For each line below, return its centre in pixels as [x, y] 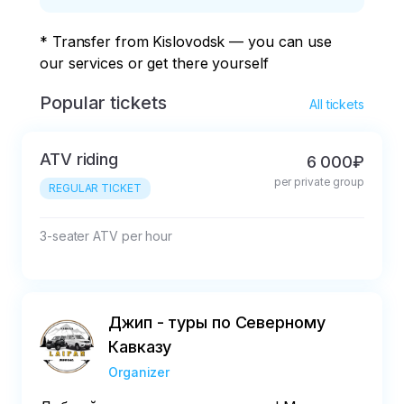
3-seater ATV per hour [106, 236]
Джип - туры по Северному [217, 323]
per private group [319, 182]
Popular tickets [103, 103]
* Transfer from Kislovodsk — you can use [188, 42]
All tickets [337, 105]
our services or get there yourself [154, 64]
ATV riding [79, 160]
